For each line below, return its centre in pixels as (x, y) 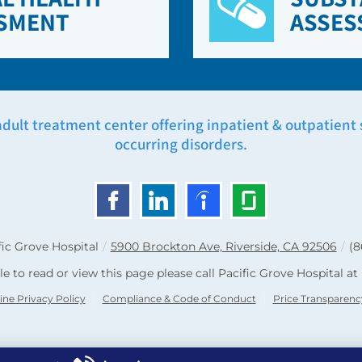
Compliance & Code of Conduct (179, 299)
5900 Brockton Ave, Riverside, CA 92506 (223, 247)
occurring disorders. (181, 144)
